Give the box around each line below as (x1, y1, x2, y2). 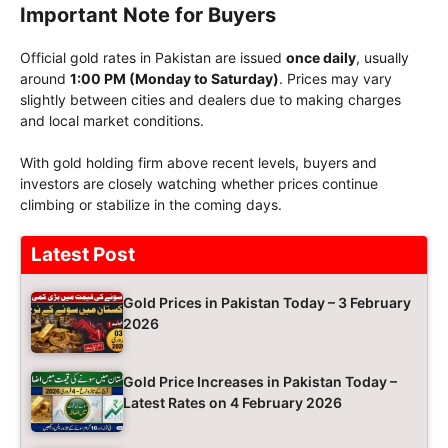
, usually (356, 48, 409, 66)
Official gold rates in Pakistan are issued (20, 48, 286, 66)
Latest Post (31, 242, 135, 266)
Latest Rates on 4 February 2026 (123, 393, 342, 411)
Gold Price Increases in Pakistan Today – (123, 372, 397, 390)
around (20, 69, 70, 87)
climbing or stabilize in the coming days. (20, 195, 282, 213)
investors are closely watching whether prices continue (20, 174, 378, 192)
